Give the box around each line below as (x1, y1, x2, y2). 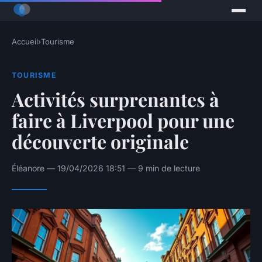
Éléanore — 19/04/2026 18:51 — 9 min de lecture (12, 163, 200, 173)
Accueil (12, 37, 38, 47)
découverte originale (12, 128, 189, 154)
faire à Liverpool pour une (12, 107, 235, 133)
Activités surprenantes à (12, 86, 219, 112)
